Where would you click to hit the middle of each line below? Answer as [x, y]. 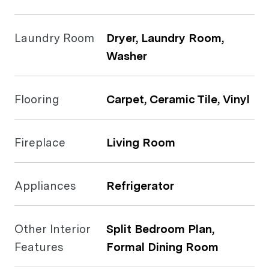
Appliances [45, 186]
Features [39, 247]
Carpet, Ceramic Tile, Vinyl [178, 99]
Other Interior [53, 229]
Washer [127, 56]
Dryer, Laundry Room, [165, 38]
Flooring [37, 99]
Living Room [141, 143]
